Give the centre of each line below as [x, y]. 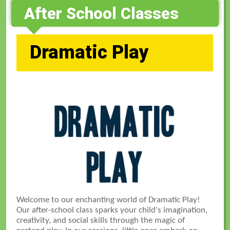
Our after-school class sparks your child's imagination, [112, 210]
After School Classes [101, 13]
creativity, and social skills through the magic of [101, 220]
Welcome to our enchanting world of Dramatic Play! [109, 200]
